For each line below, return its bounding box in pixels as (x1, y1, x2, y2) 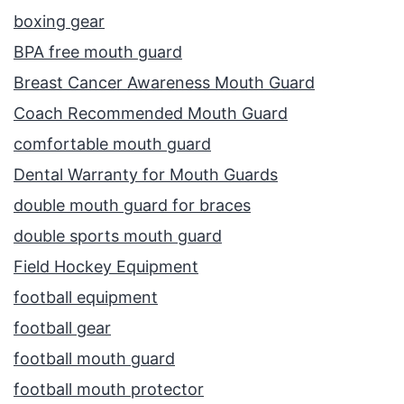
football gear (14, 318, 111, 338)
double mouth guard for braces (14, 196, 251, 216)
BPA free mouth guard (14, 42, 182, 62)
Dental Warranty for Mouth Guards (14, 165, 278, 185)
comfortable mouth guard (14, 134, 211, 154)
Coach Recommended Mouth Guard (14, 104, 288, 124)
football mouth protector (14, 380, 204, 399)
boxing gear (14, 12, 105, 32)
